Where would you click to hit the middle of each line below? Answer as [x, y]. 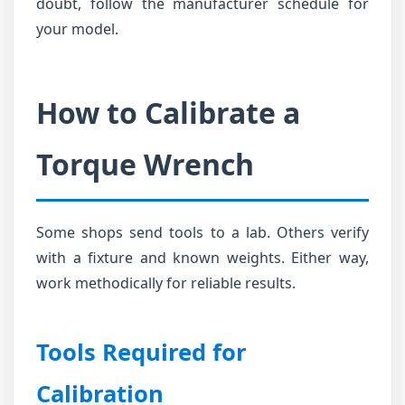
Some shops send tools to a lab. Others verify [202, 232]
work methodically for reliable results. [166, 283]
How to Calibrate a [168, 113]
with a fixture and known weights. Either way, [202, 258]
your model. [77, 29]
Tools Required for [141, 352]
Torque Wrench [145, 164]
